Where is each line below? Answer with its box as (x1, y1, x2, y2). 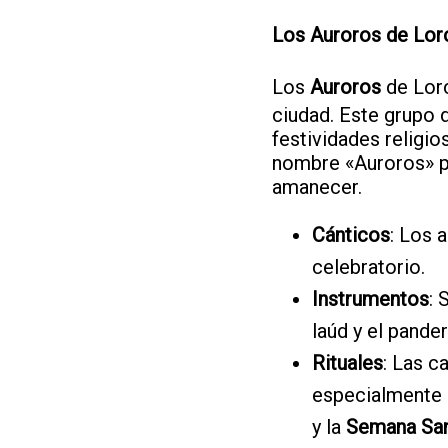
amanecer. (272, 174, 362, 199)
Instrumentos (312, 286, 429, 311)
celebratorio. (312, 254, 425, 279)
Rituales (312, 350, 383, 375)
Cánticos (312, 222, 390, 247)
